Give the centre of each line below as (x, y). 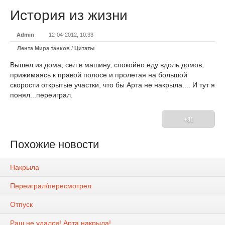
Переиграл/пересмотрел (51, 186)
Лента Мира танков (43, 48)
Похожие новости (54, 144)
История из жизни (69, 15)
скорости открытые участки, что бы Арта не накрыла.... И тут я (113, 85)
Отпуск (21, 205)
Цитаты (84, 48)
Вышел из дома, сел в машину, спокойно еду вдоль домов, (107, 65)
